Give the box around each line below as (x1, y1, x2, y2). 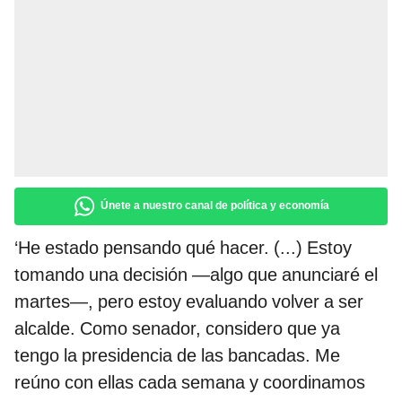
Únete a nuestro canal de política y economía (100, 199, 329, 213)
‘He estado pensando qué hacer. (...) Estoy (14, 237, 352, 259)
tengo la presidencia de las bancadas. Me (14, 345, 340, 367)
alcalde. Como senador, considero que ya (14, 318, 340, 340)
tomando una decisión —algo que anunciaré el (14, 264, 378, 286)
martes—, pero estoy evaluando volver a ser (14, 291, 363, 313)
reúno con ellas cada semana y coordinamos (14, 371, 365, 394)
